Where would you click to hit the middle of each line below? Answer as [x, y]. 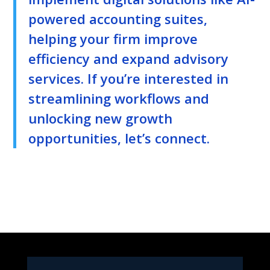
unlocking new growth [101, 118]
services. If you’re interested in [129, 78]
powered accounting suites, [118, 18]
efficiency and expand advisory [129, 58]
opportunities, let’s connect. [119, 138]
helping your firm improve [113, 38]
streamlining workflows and [119, 98]
